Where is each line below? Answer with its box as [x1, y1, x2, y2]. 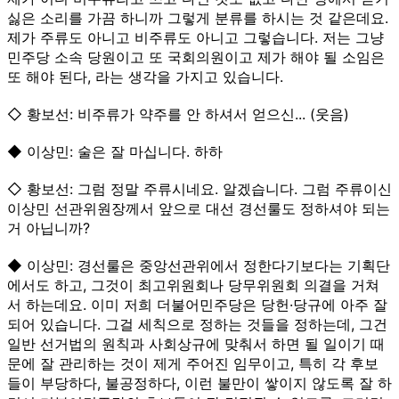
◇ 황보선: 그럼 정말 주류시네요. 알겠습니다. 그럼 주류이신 [7, 179, 392, 198]
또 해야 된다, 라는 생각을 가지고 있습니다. [7, 67, 283, 85]
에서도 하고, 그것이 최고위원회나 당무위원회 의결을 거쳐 [7, 275, 379, 294]
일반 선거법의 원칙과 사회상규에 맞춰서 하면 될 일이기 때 [7, 334, 385, 353]
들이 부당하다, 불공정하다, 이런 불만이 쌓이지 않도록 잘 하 [7, 373, 392, 392]
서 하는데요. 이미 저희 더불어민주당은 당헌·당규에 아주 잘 [7, 295, 387, 313]
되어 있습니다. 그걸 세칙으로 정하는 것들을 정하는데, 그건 [7, 314, 387, 333]
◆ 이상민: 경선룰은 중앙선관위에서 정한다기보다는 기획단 [7, 256, 390, 274]
